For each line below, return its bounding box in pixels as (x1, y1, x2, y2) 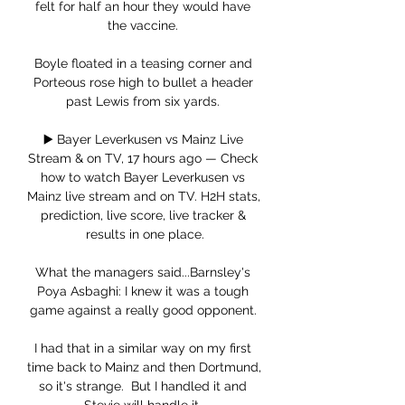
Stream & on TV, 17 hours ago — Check (28, 151, 258, 166)
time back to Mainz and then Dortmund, (27, 360, 261, 375)
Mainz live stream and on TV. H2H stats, (27, 189, 260, 204)
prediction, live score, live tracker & (40, 208, 246, 223)
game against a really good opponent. (29, 303, 260, 318)
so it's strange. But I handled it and (39, 379, 247, 394)
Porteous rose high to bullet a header (33, 75, 253, 90)
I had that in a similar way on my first (34, 341, 251, 356)
